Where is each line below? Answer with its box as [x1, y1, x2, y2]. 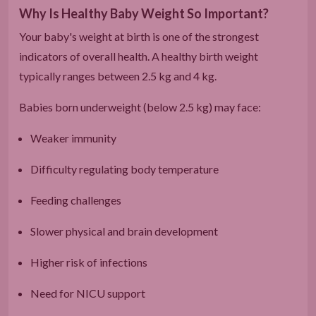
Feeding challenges [30, 193, 121, 207]
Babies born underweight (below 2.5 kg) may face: [19, 99, 261, 114]
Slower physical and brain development [30, 224, 218, 238]
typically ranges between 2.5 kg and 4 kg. [19, 68, 217, 83]
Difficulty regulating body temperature [30, 162, 219, 176]
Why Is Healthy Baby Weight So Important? [19, 5, 269, 21]
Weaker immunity [30, 130, 116, 145]
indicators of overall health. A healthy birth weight [19, 49, 258, 63]
